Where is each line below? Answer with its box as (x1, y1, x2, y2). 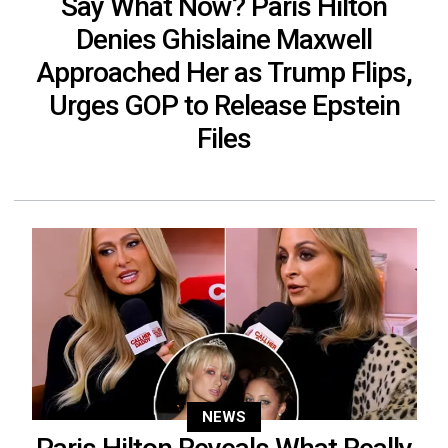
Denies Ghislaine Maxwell (76, 22, 372, 56)
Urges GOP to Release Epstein (48, 88, 400, 122)
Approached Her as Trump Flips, (36, 55, 412, 89)
